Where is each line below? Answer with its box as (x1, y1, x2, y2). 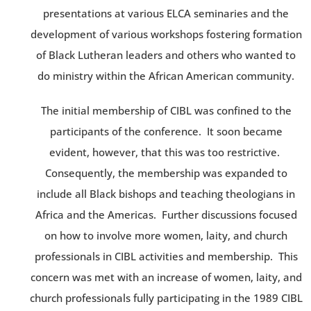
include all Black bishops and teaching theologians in (37, 186, 295, 201)
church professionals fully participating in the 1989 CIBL (29, 290, 303, 305)
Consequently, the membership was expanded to (44, 165, 287, 180)
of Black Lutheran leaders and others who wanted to (36, 47, 296, 62)
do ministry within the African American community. (37, 68, 294, 83)
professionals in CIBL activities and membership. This (34, 249, 298, 263)
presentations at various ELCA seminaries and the (43, 6, 289, 20)
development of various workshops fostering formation (30, 26, 302, 41)
